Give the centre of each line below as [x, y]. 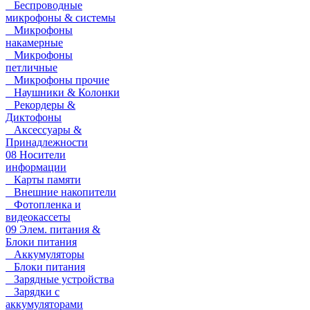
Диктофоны [34, 117]
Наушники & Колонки [63, 92]
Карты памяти [43, 180]
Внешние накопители [61, 192]
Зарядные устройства [60, 279]
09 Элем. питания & [53, 229]
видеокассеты [38, 217]
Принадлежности [47, 142]
